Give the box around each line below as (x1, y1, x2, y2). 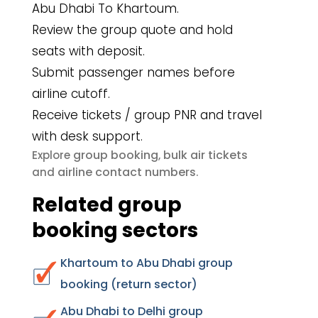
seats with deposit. (32, 43, 145, 60)
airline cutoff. (32, 85, 110, 102)
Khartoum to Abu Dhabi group (60, 255, 233, 271)
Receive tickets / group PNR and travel (32, 106, 262, 124)
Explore (32, 148, 73, 163)
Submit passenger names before (32, 64, 235, 81)
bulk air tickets (163, 147, 248, 163)
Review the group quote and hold (32, 21, 233, 38)
